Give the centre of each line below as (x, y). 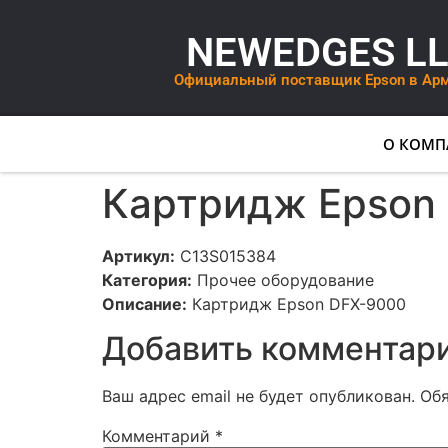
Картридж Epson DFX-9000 (296, 304)
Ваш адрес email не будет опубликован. (258, 396)
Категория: (147, 280)
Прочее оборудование (283, 280)
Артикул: (138, 256)
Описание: (144, 304)
